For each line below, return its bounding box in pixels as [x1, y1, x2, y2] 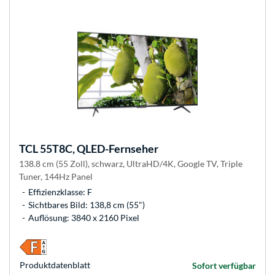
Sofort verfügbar [192, 260, 256, 271]
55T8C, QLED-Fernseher [38, 142, 158, 156]
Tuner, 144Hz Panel [19, 171, 93, 182]
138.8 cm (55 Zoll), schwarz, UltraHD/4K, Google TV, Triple [19, 158, 242, 169]
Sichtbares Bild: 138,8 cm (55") [28, 199, 145, 211]
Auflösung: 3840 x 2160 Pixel [28, 212, 139, 223]
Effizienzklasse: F [28, 187, 92, 198]
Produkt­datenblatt [20, 260, 90, 271]
